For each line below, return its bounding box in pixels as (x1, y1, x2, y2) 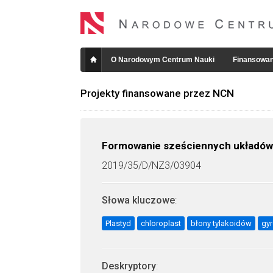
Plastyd (105, 219, 131, 228)
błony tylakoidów (191, 219, 252, 228)
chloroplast (141, 219, 181, 228)
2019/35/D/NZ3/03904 (102, 160, 201, 171)
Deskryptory (102, 260, 156, 272)
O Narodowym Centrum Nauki (111, 55, 214, 64)
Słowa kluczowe (102, 194, 175, 206)
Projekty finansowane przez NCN (80, 87, 234, 99)
